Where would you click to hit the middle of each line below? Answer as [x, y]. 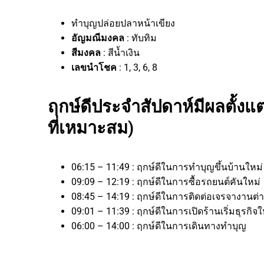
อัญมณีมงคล [99, 38]
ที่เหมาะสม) [91, 128]
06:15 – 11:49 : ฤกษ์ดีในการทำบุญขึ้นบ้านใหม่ [167, 167]
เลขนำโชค [95, 67]
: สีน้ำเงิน [121, 52]
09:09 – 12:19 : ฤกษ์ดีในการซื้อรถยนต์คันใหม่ [166, 181]
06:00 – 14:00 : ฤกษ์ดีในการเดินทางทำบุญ [159, 226]
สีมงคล [87, 52]
